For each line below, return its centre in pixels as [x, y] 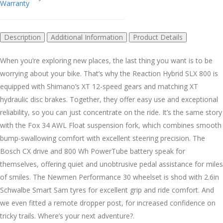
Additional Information [87, 37]
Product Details [158, 37]
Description [22, 37]
